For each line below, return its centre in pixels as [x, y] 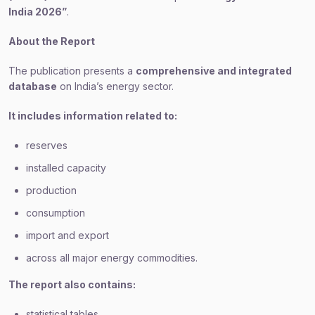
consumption [56, 213]
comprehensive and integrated [214, 71]
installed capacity [66, 168]
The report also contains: [72, 284]
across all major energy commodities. [112, 258]
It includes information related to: [93, 116]
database [33, 86]
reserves [47, 145]
